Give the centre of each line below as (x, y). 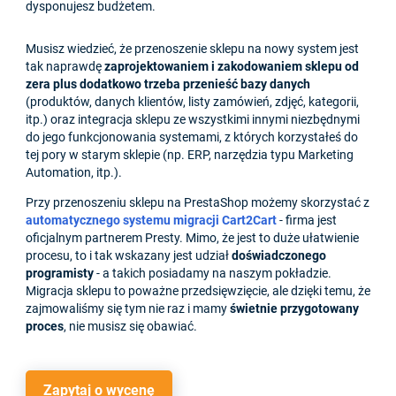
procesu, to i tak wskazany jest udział (129, 256)
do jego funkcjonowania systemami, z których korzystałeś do (192, 137)
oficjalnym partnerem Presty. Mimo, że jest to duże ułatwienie (192, 238)
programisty (60, 274)
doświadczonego (279, 256)
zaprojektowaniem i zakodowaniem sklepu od (232, 67)
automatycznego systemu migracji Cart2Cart (151, 221)
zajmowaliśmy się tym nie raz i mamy (128, 309)
